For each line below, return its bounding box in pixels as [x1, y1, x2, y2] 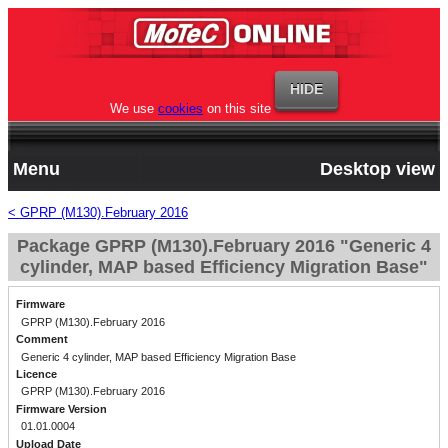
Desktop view [320, 159, 435, 179]
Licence [15, 368, 57, 381]
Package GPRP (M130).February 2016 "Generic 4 [17, 236, 431, 256]
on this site [203, 101, 271, 116]
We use [110, 101, 158, 116]
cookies [158, 101, 203, 116]
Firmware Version [15, 402, 107, 415]
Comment [15, 333, 68, 346]
